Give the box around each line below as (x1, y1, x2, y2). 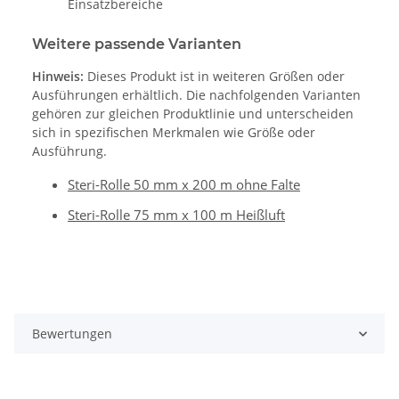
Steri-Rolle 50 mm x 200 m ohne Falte (68, 175, 300, 194)
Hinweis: (32, 68, 84, 85)
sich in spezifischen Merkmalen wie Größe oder (32, 124, 315, 142)
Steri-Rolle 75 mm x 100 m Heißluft (68, 206, 285, 224)
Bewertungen (32, 325, 112, 343)
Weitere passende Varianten (32, 36, 241, 53)
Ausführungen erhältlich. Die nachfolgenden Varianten (32, 86, 361, 104)
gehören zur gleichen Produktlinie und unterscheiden (32, 105, 354, 123)
